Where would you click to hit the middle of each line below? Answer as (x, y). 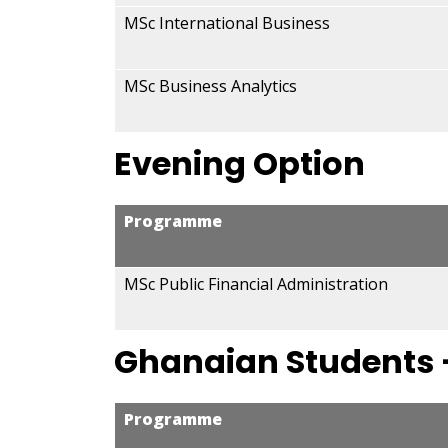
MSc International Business (227, 23)
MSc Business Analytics (210, 86)
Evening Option (239, 163)
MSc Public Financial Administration (256, 284)
